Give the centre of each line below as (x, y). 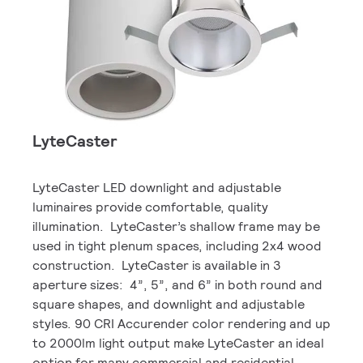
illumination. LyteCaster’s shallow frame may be (176, 226)
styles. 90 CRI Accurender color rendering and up (181, 324)
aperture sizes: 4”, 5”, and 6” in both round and (177, 285)
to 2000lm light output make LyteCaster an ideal (178, 343)
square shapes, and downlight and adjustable (169, 304)
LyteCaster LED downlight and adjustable (157, 188)
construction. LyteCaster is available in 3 (157, 265)
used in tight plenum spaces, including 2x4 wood (177, 246)
